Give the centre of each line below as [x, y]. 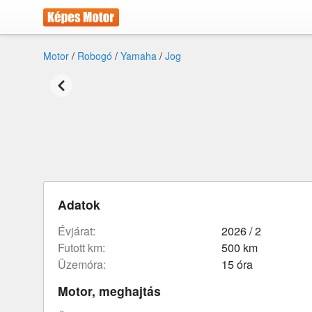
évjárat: [80, 231]
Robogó [95, 56]
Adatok [79, 204]
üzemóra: [86, 264]
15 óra [237, 264]
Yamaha [139, 56]
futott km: [85, 247]
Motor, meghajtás [109, 290]
